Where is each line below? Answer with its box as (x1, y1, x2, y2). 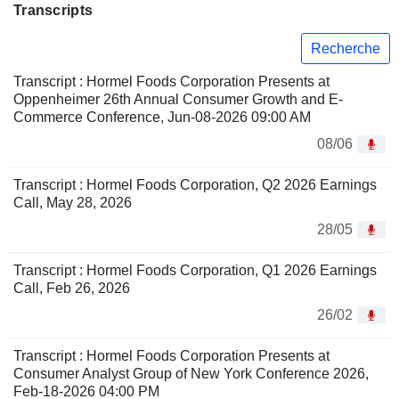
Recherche (311, 40, 380, 56)
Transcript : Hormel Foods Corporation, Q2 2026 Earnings (13, 177, 377, 193)
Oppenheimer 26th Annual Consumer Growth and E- (13, 92, 343, 108)
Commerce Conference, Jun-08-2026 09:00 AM (13, 110, 311, 126)
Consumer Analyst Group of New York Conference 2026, (13, 366, 369, 382)
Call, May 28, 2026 (13, 195, 132, 211)
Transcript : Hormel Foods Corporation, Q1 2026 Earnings (13, 263, 377, 279)
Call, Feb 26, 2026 (13, 281, 130, 297)
